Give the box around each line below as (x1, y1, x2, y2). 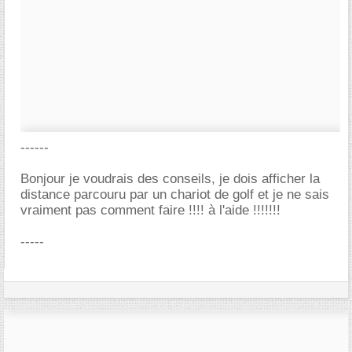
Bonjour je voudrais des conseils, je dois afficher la (20, 171, 320, 186)
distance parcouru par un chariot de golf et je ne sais (20, 187, 329, 202)
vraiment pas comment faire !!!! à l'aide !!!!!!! (20, 203, 280, 218)
